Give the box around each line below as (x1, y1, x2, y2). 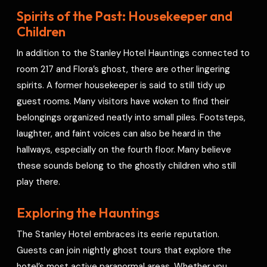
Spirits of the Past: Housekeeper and (17, 7, 233, 24)
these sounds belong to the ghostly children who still (17, 159, 237, 172)
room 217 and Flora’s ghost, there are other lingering (17, 63, 231, 75)
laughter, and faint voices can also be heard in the (17, 127, 222, 139)
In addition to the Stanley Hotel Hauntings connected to (17, 46, 250, 59)
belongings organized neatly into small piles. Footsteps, (17, 111, 246, 123)
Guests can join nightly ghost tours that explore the (17, 244, 232, 256)
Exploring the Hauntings (17, 204, 160, 221)
